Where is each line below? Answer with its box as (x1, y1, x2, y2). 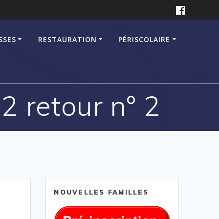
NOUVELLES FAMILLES (54, 188, 149, 196)
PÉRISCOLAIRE (118, 34, 171, 44)
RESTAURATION (38, 34, 97, 44)
